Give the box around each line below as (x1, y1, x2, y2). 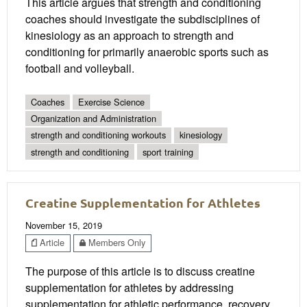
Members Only (86, 236, 145, 249)
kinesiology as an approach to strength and (25, 27, 234, 43)
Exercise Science (78, 95, 145, 108)
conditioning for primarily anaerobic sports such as (25, 43, 269, 60)
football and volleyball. (25, 60, 134, 76)
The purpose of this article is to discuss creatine (25, 262, 255, 279)
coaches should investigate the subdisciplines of (25, 10, 260, 27)
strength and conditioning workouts (31, 128, 166, 142)
